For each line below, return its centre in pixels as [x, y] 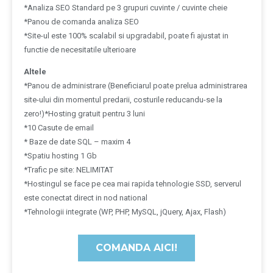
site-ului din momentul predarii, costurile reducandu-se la [123, 99]
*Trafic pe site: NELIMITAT [69, 169]
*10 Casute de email [59, 127]
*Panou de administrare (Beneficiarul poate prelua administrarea [136, 85]
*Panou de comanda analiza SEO [81, 21]
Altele [35, 71]
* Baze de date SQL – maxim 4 [77, 141]
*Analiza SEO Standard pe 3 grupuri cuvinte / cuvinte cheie [126, 7]
